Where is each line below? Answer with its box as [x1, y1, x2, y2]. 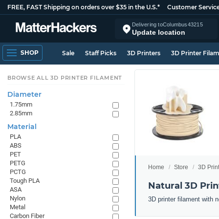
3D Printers [127, 49, 160, 57]
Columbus [162, 21, 188, 27]
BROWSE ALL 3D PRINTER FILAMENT [7, 74, 123, 81]
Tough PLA [10, 177, 40, 184]
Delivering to [132, 21, 163, 27]
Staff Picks [85, 49, 116, 57]
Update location [132, 28, 185, 36]
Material [7, 122, 37, 131]
